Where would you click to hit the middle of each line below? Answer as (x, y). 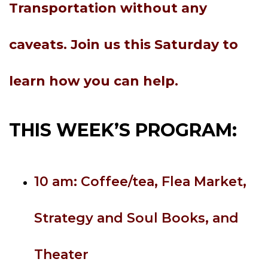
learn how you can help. (94, 81)
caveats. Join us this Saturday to (124, 45)
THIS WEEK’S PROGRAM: (123, 130)
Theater (62, 255)
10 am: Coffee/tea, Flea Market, (141, 182)
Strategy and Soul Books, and (137, 218)
